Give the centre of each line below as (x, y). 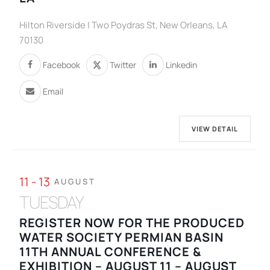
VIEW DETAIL (215, 129)
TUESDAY (52, 202)
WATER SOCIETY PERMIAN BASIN (122, 237)
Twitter (123, 64)
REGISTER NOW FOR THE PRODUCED (132, 223)
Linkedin (182, 64)
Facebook (62, 64)
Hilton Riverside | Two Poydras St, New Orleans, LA (124, 25)
